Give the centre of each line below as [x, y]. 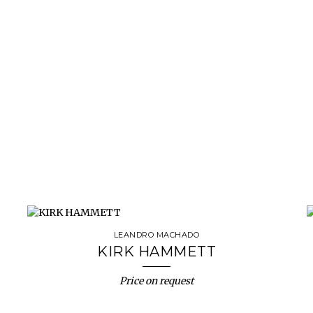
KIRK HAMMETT [156, 252]
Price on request [156, 281]
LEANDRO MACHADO [156, 235]
